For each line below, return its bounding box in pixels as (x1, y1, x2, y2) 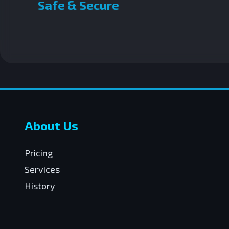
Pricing (25, 147, 53, 158)
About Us (25, 118, 78, 133)
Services (25, 164, 60, 175)
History (25, 180, 55, 191)
